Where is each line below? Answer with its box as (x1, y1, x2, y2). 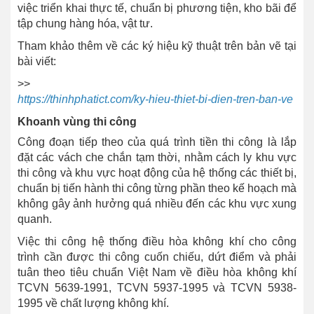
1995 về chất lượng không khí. (18, 297, 169, 310)
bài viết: (18, 55, 56, 68)
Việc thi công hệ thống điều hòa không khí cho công (18, 235, 296, 248)
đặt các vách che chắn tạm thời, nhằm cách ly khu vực (18, 151, 296, 164)
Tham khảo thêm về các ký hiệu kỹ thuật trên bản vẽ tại (18, 40, 296, 53)
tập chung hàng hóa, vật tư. (18, 18, 153, 30)
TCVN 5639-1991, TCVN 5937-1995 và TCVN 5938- (18, 282, 296, 294)
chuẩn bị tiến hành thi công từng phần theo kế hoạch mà (18, 182, 296, 195)
